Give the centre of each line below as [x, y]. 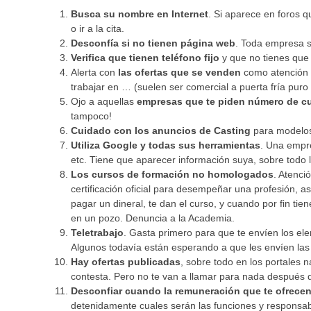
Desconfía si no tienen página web [153, 43]
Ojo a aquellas [104, 102]
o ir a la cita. [98, 29]
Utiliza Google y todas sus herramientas [166, 145]
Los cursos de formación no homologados [172, 175]
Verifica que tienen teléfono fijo [145, 58]
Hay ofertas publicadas [126, 262]
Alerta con [94, 73]
